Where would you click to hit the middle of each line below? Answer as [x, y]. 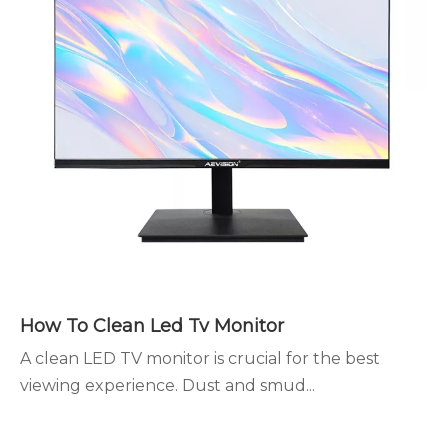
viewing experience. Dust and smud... [167, 385]
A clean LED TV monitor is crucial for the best [200, 358]
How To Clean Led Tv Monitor [152, 326]
